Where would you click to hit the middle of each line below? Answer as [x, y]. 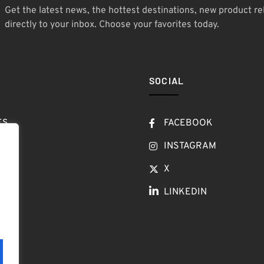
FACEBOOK [188, 123]
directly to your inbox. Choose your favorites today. [112, 25]
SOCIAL [166, 80]
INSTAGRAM [190, 146]
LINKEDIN [185, 192]
